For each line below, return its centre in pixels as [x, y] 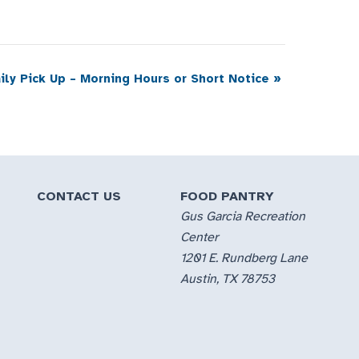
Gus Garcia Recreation [243, 217]
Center [200, 238]
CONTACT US [79, 197]
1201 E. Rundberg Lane [244, 258]
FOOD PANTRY [228, 197]
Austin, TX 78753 [228, 279]
